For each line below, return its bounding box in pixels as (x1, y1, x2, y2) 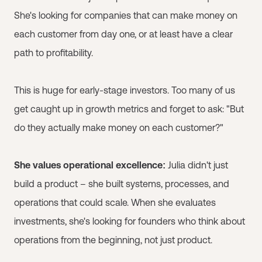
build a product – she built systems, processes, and (14, 178, 229, 189)
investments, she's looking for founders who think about (14, 216, 245, 226)
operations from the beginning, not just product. (14, 235, 212, 245)
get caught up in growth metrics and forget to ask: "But (14, 104, 244, 114)
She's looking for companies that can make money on (14, 10, 237, 20)
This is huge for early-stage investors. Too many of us (14, 85, 235, 95)
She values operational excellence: (14, 160, 168, 170)
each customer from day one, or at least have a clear (14, 29, 233, 39)
